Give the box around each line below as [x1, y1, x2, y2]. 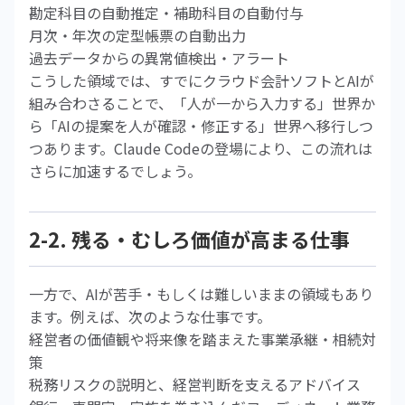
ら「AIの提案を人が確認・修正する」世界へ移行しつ [29, 115, 373, 137]
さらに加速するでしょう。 [29, 160, 202, 182]
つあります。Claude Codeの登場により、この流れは [29, 137, 372, 159]
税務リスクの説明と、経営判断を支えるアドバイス [29, 373, 361, 395]
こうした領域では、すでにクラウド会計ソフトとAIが [29, 70, 374, 91]
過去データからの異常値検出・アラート [29, 47, 289, 69]
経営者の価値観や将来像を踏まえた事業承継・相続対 [29, 328, 376, 350]
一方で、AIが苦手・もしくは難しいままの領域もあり [29, 283, 373, 305]
